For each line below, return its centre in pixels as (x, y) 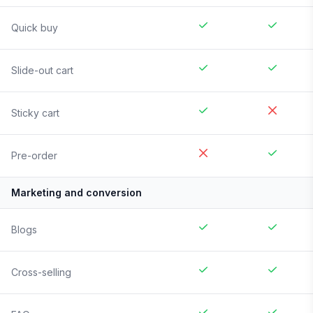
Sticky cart (35, 113)
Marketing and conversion (77, 193)
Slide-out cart (42, 71)
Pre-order (34, 156)
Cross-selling (41, 272)
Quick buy (35, 28)
